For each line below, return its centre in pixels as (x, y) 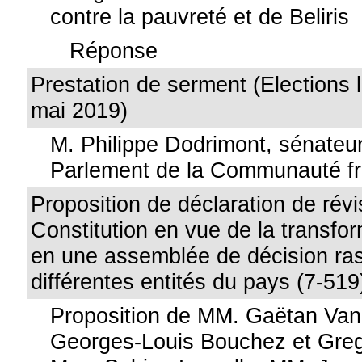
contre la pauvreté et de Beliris (200, 17)
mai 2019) (80, 110)
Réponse (114, 51)
